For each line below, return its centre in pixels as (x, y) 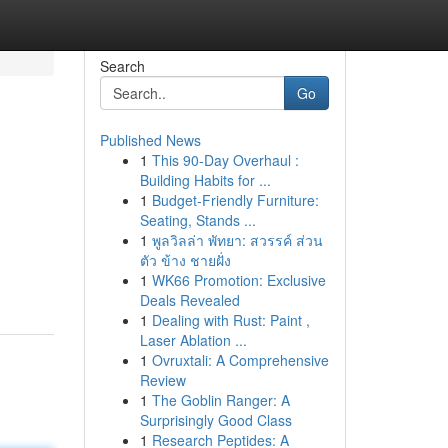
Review (162, 380)
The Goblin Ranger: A (220, 400)
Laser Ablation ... (193, 340)
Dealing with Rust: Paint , (230, 320)
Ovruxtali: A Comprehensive (240, 360)
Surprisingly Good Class (215, 420)
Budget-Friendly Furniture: (235, 200)
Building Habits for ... (205, 180)
